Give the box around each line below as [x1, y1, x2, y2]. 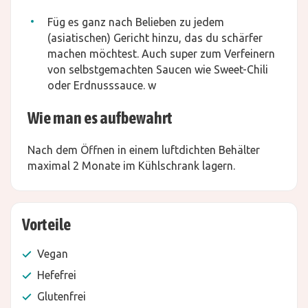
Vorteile [22, 215, 71, 234]
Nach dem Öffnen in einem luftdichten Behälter [27, 144, 260, 156]
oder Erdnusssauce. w [47, 79, 156, 91]
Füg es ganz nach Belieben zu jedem [47, 16, 224, 28]
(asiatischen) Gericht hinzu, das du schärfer [47, 32, 263, 44]
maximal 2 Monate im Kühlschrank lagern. [27, 159, 235, 172]
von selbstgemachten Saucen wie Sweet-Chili [47, 63, 268, 76]
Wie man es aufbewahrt [27, 109, 173, 127]
